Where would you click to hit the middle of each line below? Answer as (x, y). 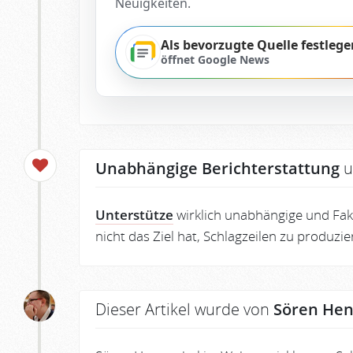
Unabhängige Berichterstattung (217, 168)
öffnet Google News (215, 60)
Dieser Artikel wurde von (184, 309)
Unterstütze (134, 214)
